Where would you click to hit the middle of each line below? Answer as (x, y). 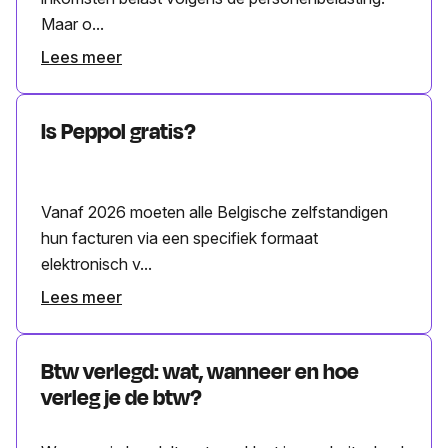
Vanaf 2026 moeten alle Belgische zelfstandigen (214, 211)
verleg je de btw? (121, 397)
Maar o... (72, 23)
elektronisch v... (96, 263)
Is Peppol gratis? (118, 131)
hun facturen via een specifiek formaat (179, 237)
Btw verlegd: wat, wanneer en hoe (200, 371)
